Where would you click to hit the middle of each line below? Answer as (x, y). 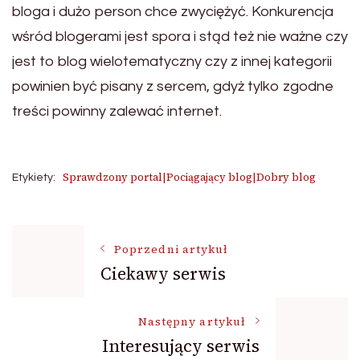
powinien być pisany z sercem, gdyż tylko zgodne (173, 86)
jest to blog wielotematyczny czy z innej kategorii (172, 61)
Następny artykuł (192, 321)
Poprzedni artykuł (172, 249)
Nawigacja (90, 249)
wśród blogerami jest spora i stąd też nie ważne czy (180, 37)
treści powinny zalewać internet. (117, 111)
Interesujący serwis (181, 346)
